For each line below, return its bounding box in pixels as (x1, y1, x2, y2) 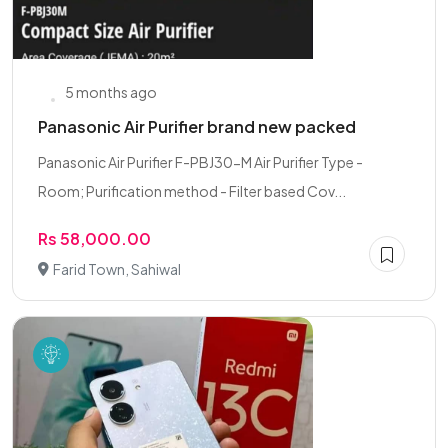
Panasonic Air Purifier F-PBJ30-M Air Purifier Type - (38, 153, 363, 171)
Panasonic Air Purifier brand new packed (38, 116, 356, 137)
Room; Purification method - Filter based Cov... (38, 182, 346, 200)
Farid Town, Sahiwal (53, 260, 181, 278)
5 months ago (65, 83, 157, 101)
